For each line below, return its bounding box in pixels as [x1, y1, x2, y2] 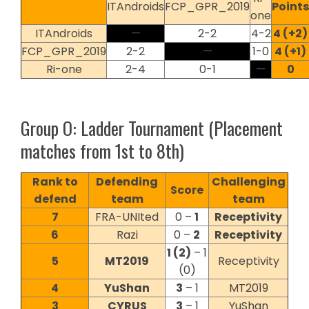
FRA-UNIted [95, 208, 159, 225]
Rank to [32, 173, 78, 190]
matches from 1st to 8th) [21, 137, 184, 164]
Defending [96, 173, 158, 190]
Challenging [211, 173, 286, 190]
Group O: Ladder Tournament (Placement [21, 114, 283, 141]
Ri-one [46, 61, 82, 77]
